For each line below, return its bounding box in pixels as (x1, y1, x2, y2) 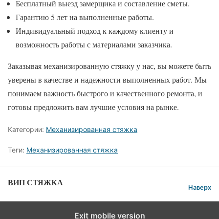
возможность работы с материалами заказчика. (16, 39, 172, 50)
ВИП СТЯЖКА (8, 176, 63, 188)
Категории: (8, 125, 46, 134)
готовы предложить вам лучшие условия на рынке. (8, 102, 179, 112)
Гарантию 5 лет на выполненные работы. (16, 12, 154, 22)
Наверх (188, 184, 211, 192)
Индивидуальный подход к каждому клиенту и (16, 25, 174, 36)
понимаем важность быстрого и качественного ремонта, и (8, 88, 202, 99)
